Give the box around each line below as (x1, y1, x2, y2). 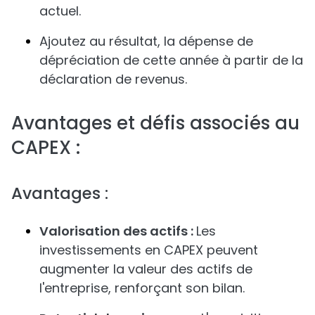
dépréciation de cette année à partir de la (39, 51, 303, 69)
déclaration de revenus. (39, 70, 187, 88)
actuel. (39, 2, 81, 20)
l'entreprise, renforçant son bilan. (39, 279, 245, 297)
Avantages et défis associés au (11, 110, 300, 136)
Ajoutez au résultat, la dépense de (39, 32, 253, 50)
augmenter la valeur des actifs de (39, 260, 252, 278)
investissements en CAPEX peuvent (39, 241, 258, 259)
